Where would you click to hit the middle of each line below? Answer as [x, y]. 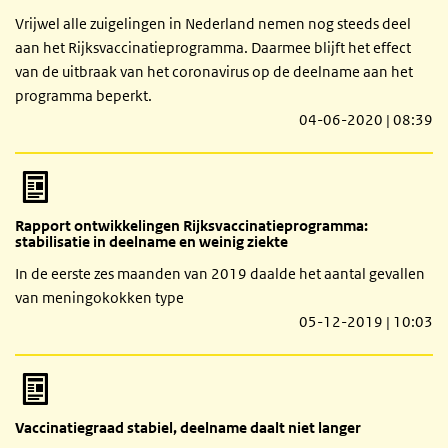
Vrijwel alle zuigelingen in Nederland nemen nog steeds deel [213, 23]
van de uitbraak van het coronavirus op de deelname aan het [214, 71]
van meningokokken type [99, 297]
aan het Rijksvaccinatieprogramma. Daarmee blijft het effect [213, 47]
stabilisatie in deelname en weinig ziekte [151, 241]
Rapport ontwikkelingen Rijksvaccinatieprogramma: [191, 225]
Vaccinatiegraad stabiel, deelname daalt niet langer [188, 427]
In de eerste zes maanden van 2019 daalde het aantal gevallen [220, 273]
